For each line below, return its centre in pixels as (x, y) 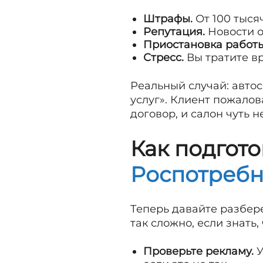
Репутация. (174, 32)
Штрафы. (168, 19)
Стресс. (163, 58)
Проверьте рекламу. (198, 252)
